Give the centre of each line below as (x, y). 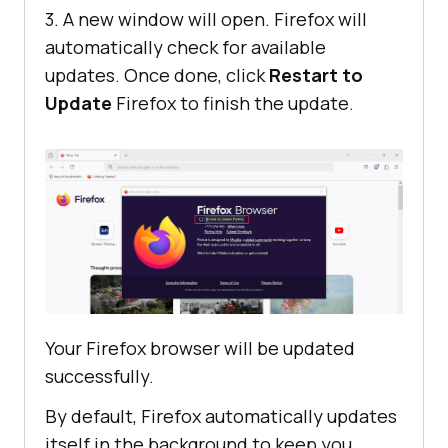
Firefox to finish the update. (233, 102)
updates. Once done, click (157, 74)
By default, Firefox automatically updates (221, 416)
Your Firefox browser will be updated (200, 348)
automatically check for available (185, 46)
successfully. (99, 376)
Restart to (316, 74)
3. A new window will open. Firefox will (206, 18)
